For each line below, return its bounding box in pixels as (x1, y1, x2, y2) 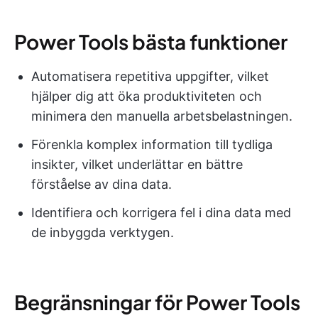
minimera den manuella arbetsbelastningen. (31, 108, 292, 124)
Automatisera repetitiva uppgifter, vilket (31, 68, 269, 84)
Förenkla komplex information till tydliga (31, 136, 273, 152)
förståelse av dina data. (31, 176, 172, 192)
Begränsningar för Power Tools (14, 289, 300, 314)
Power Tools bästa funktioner (14, 28, 287, 54)
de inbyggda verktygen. (31, 224, 174, 240)
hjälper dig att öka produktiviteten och (31, 88, 262, 104)
